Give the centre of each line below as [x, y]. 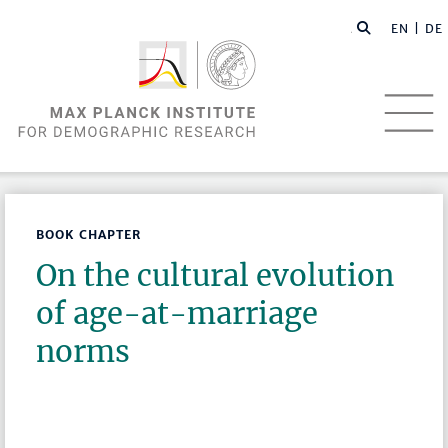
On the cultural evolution [215, 276]
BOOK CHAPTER [89, 235]
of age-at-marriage [177, 314]
